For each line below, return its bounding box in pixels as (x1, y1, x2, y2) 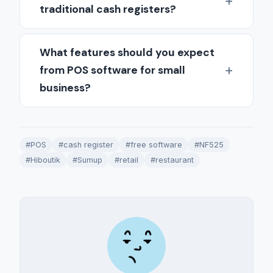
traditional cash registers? (40, 2, 176, 16)
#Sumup (73, 155, 102, 165)
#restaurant (151, 155, 194, 165)
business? (40, 80, 91, 94)
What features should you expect (40, 45, 214, 59)
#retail (115, 155, 138, 165)
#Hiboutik (26, 155, 60, 165)
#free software (126, 140, 182, 149)
